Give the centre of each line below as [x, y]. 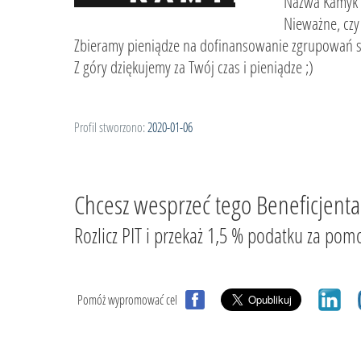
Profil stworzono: [110, 127]
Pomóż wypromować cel [127, 300]
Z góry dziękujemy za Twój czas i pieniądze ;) [194, 67]
